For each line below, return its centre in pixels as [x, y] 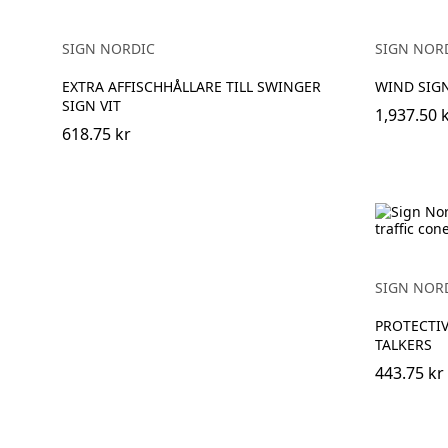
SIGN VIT [91, 105]
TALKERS [403, 344]
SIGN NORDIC [108, 48]
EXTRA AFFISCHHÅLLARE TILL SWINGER [191, 86]
